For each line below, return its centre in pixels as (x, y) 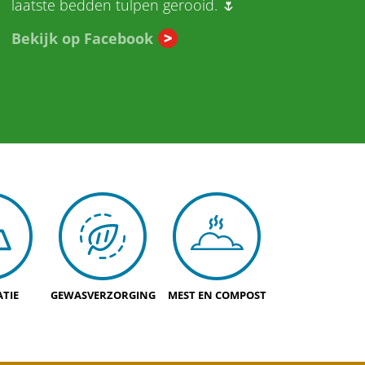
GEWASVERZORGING (103, 295)
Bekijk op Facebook (82, 38)
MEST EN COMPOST (217, 295)
